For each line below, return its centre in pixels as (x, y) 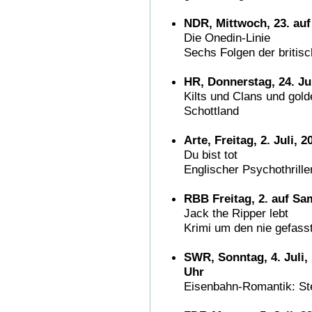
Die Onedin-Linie (227, 37)
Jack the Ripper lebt (236, 213)
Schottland (211, 110)
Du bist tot (211, 154)
